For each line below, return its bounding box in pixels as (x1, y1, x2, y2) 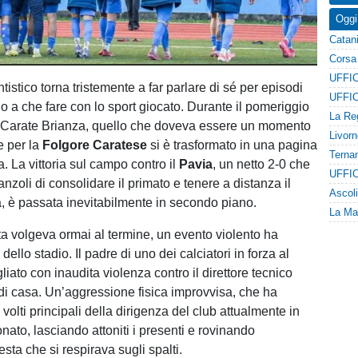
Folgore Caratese (42, 138, 148, 152)
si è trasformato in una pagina (147, 138, 318, 152)
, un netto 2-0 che (213, 157, 311, 171)
